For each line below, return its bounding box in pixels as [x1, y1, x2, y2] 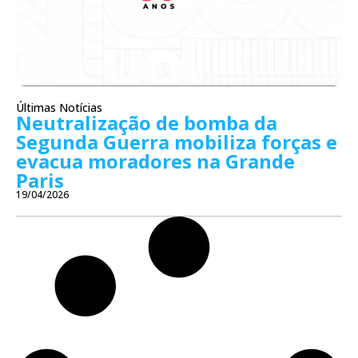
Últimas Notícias [16, 100, 102, 116]
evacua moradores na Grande [16, 148, 295, 175]
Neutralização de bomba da [16, 109, 277, 137]
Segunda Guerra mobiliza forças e [16, 129, 337, 156]
